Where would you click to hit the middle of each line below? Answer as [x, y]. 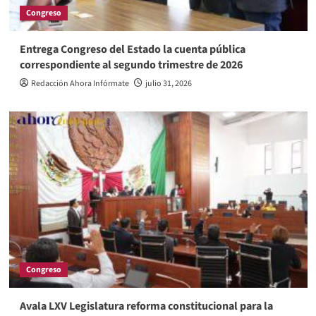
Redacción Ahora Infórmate [80, 83]
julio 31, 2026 [168, 83]
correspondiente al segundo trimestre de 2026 [131, 65]
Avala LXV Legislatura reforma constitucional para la [146, 306]
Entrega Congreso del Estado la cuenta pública [132, 49]
